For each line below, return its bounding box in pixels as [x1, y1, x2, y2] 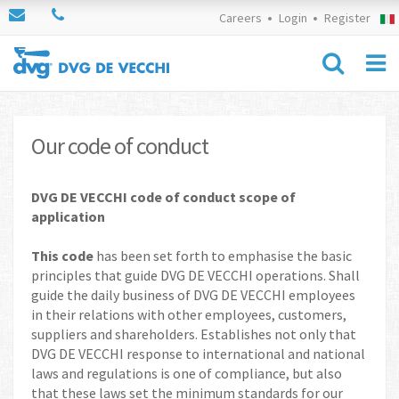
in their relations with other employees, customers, [31, 305, 346, 323]
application [31, 208, 105, 225]
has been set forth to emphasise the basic [94, 247, 352, 265]
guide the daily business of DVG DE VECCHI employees [31, 286, 355, 304]
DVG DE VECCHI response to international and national [31, 345, 365, 362]
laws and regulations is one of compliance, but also [31, 364, 342, 382]
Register [323, 10, 370, 26]
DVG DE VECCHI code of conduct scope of [31, 188, 296, 206]
